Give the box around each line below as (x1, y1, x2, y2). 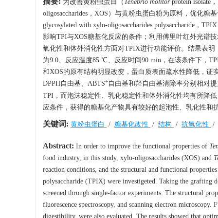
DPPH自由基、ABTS (43, 80, 105, 87)
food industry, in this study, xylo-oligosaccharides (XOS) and (43, 154, 214, 162)
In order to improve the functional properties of (74, 143, 209, 150)
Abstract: (43, 142, 74, 150)
